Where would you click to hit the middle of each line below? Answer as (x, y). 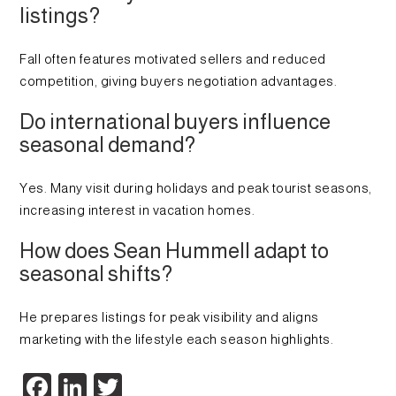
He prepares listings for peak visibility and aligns (169, 318)
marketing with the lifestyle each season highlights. (177, 340)
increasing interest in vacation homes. (137, 211)
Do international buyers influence (175, 122)
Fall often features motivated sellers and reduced (173, 60)
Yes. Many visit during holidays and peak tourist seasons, (196, 189)
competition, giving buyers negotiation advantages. (179, 82)
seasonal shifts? (96, 274)
